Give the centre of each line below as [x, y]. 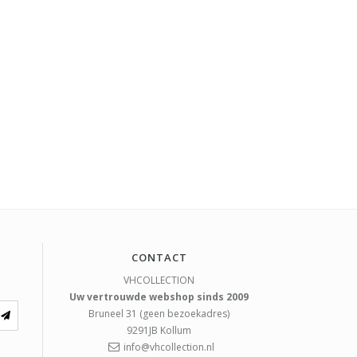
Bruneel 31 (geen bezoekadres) [159, 314]
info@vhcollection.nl [169, 347]
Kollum [176, 331]
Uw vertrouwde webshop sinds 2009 [159, 297]
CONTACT [159, 258]
